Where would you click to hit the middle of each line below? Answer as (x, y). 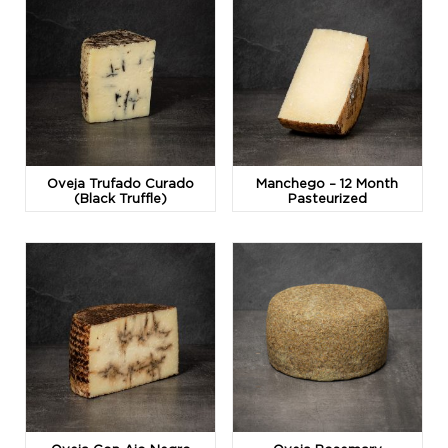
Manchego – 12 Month (327, 183)
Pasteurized (327, 198)
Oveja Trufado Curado (121, 183)
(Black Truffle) (121, 198)
